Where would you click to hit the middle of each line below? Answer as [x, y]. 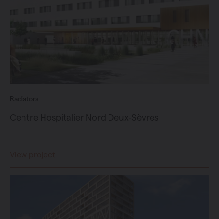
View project [33, 155]
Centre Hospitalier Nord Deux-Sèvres [84, 118]
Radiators [24, 99]
